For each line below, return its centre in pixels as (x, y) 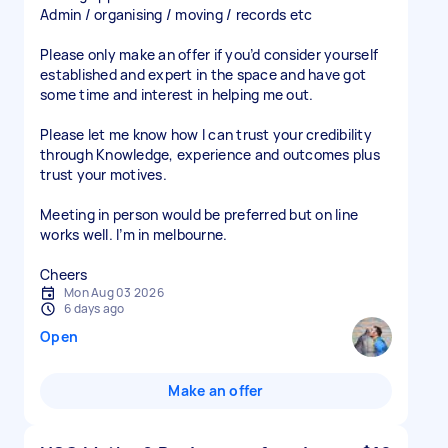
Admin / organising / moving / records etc (176, 14)
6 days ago (94, 308)
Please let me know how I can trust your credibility (206, 134)
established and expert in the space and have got (203, 74)
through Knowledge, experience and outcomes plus (210, 154)
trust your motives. (103, 174)
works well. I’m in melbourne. (134, 234)
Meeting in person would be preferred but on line (199, 214)
